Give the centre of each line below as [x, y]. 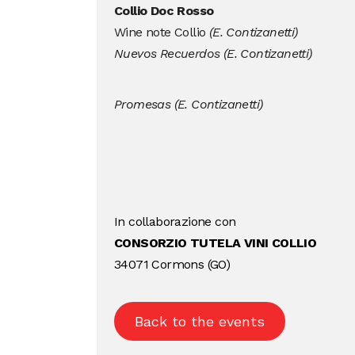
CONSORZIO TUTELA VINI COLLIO [215, 242]
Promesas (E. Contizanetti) [188, 104]
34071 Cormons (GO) [172, 264]
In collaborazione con [175, 221]
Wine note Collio [161, 32]
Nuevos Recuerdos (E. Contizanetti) [213, 53]
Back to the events [199, 321]
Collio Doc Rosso [164, 10]
